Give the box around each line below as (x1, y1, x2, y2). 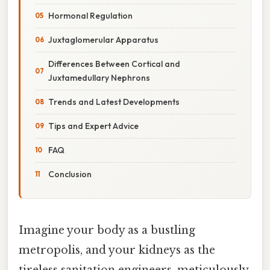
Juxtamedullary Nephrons (48, 72, 150, 83)
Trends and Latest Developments (48, 96, 180, 107)
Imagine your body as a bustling (19, 223, 195, 237)
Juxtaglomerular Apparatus (48, 34, 159, 45)
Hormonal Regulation (48, 10, 133, 21)
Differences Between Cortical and (48, 58, 180, 69)
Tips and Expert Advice (48, 120, 139, 131)
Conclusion (48, 168, 92, 180)
